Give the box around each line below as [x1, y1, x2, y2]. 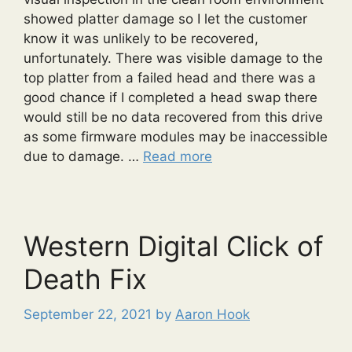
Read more [143, 148, 212, 165]
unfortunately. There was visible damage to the [24, 50, 323, 67]
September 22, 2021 [24, 306, 152, 322]
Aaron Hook [175, 306, 250, 322]
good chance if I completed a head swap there [24, 90, 317, 106]
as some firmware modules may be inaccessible [24, 129, 328, 145]
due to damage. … [24, 148, 143, 165]
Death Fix [24, 262, 147, 296]
